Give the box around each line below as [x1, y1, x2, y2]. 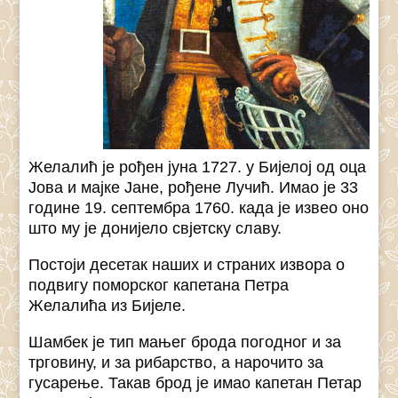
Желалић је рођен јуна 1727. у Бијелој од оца [28, 158, 367, 177]
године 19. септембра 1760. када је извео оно [28, 199, 370, 218]
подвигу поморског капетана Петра [28, 276, 290, 295]
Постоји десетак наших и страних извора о [28, 256, 346, 275]
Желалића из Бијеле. [28, 297, 187, 315]
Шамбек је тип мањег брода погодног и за [28, 333, 342, 352]
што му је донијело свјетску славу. [28, 219, 283, 238]
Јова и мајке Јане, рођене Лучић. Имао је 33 [28, 179, 359, 197]
